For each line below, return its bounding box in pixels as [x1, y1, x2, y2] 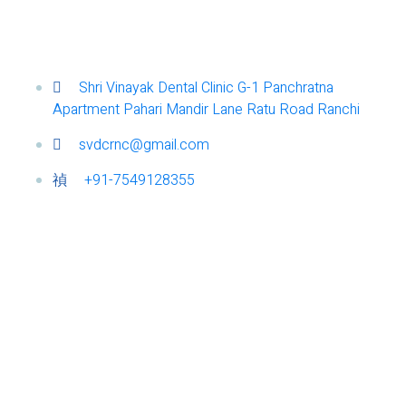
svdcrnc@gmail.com [79, 133, 209, 156]
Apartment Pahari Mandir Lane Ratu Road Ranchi [53, 98, 360, 121]
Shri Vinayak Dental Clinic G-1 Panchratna [79, 76, 333, 99]
